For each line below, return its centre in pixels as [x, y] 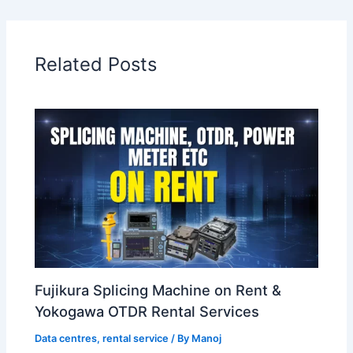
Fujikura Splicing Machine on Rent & [158, 290]
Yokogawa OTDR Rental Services [147, 311]
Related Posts [96, 64]
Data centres [66, 338]
